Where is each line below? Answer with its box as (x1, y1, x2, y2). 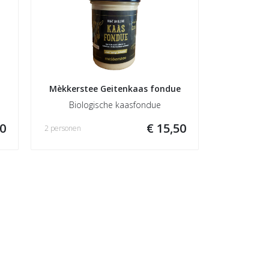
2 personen (44, 123, 81, 133)
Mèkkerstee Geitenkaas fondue (49, 83, 181, 94)
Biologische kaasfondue (68, 99, 161, 110)
